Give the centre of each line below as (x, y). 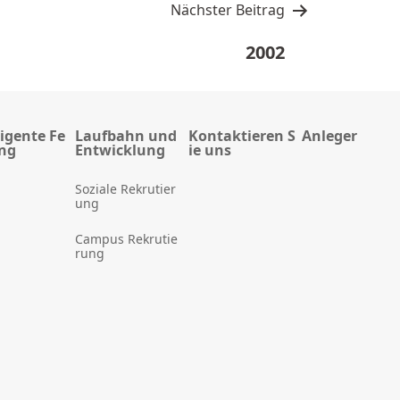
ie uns (209, 150)
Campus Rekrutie (126, 239)
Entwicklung (120, 150)
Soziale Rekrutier (125, 189)
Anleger (329, 136)
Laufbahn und (125, 136)
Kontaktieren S (242, 136)
